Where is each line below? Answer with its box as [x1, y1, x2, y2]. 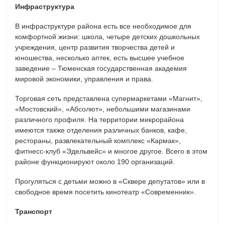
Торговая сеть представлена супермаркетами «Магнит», [15, 94, 202, 102]
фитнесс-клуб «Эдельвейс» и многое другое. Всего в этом [15, 147, 207, 155]
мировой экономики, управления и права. [15, 74, 153, 83]
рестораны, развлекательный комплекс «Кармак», [15, 136, 181, 145]
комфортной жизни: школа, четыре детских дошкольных [15, 32, 200, 41]
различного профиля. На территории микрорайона [15, 115, 184, 124]
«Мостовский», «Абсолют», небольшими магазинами [15, 104, 190, 113]
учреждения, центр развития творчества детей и [15, 43, 175, 51]
